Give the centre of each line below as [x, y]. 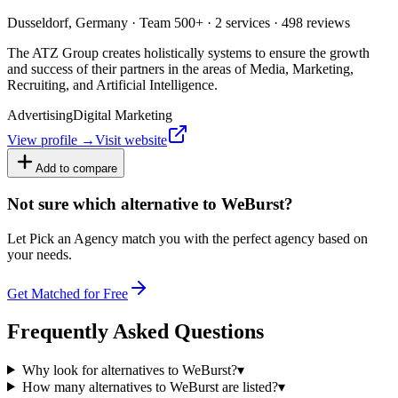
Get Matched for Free [68, 293]
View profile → [51, 140]
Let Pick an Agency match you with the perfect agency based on [187, 238]
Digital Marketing [123, 115]
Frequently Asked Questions [135, 331]
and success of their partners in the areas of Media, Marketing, [180, 69]
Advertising [40, 115]
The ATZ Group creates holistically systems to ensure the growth [188, 53]
